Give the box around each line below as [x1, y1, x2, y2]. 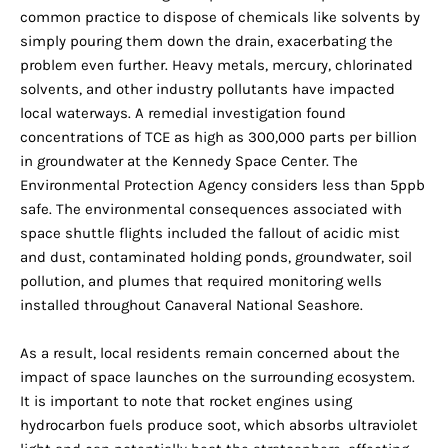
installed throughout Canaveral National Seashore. [20, 296, 363, 315]
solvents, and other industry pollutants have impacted [20, 80, 395, 99]
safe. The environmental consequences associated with [20, 200, 402, 219]
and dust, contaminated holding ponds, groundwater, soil [20, 248, 412, 267]
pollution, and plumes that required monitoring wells [20, 272, 382, 291]
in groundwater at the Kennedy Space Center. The [20, 152, 358, 171]
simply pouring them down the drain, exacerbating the [20, 32, 393, 51]
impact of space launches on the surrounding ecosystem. [20, 368, 415, 387]
